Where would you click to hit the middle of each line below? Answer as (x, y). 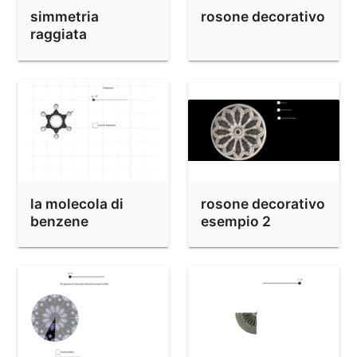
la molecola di (77, 203)
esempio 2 (236, 221)
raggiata (59, 34)
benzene (59, 221)
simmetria (65, 17)
